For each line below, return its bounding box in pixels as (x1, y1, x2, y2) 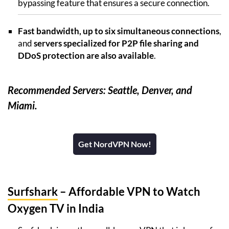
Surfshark (8, 184, 58, 198)
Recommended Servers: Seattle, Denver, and (8, 83, 192, 96)
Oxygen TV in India (8, 201, 104, 215)
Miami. (8, 99, 37, 111)
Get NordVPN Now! (78, 139, 151, 149)
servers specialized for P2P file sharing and (34, 37, 199, 49)
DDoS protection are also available (18, 50, 154, 61)
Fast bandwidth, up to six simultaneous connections (18, 25, 219, 36)
